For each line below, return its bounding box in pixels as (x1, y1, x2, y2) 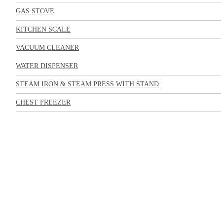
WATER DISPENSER (16, 62, 78, 70)
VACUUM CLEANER (16, 44, 79, 51)
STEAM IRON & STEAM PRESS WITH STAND (16, 80, 159, 88)
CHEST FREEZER (16, 99, 71, 106)
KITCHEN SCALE (16, 26, 71, 33)
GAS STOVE (16, 7, 54, 15)
